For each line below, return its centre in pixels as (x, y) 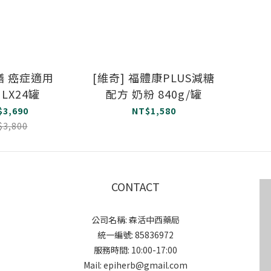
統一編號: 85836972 (135, 235)
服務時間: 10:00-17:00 (135, 250)
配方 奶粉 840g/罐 (154, 94)
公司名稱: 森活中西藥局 (135, 220)
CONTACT (135, 187)
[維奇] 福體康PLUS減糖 (154, 78)
